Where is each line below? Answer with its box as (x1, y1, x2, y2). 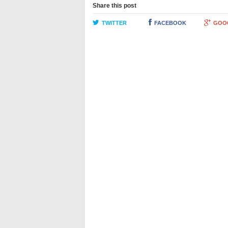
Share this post (93, 2, 136, 9)
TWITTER (102, 20, 127, 26)
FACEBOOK (154, 20, 186, 26)
